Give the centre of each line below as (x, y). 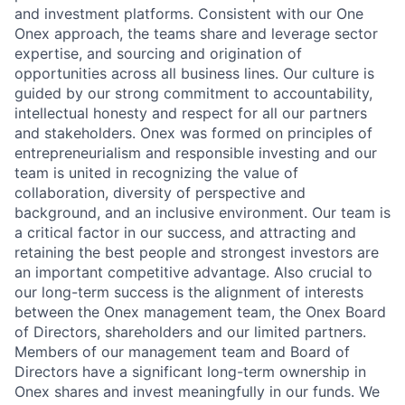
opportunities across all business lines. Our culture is (194, 74)
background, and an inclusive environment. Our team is (202, 213)
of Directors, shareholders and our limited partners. (190, 332)
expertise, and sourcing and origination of (158, 54)
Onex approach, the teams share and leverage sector (196, 34)
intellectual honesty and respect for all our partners (191, 113)
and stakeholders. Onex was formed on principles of (193, 133)
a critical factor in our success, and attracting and (185, 233)
